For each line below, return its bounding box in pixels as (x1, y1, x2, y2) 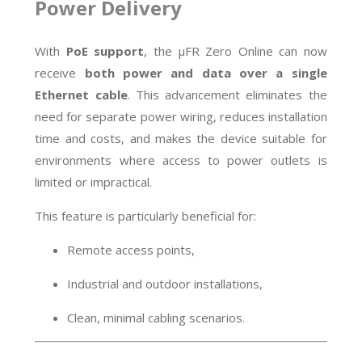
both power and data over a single (84, 64, 327, 81)
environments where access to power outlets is (35, 151, 327, 168)
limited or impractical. (35, 173, 153, 190)
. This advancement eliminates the (127, 86, 327, 103)
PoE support (65, 42, 145, 59)
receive (35, 64, 85, 81)
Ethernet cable (35, 86, 128, 103)
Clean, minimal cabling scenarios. (67, 309, 246, 326)
